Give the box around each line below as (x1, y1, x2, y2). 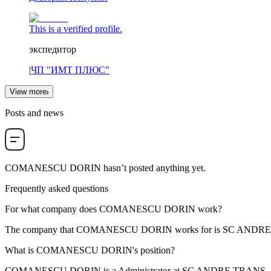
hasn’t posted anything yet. (101, 163, 206, 174)
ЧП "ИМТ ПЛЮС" (31, 65, 109, 76)
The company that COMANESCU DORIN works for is (5, 224, 223, 235)
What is (5, 245, 36, 256)
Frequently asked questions (5, 183, 108, 194)
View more (10, 87, 47, 97)
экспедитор (29, 44, 76, 55)
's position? (132, 245, 175, 256)
